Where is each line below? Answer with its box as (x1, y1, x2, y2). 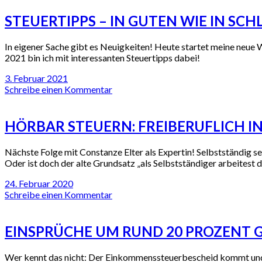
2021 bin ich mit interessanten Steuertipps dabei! (5, 52, 200, 64)
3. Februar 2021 (5, 73, 68, 84)
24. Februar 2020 (5, 178, 73, 189)
